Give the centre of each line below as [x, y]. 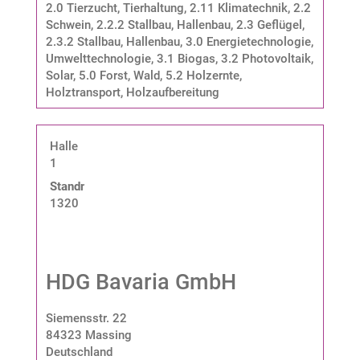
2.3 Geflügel [269, 25]
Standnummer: [88, 186]
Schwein [68, 25]
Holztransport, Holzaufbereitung [132, 92]
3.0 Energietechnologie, [249, 41]
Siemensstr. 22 [86, 318]
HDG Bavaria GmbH [141, 282]
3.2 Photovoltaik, [267, 58]
